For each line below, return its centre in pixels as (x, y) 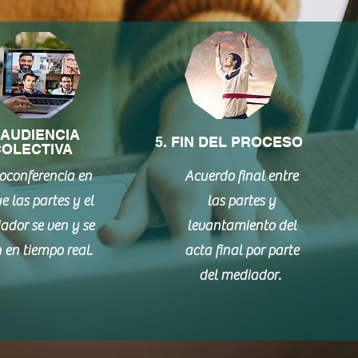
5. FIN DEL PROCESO (229, 142)
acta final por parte (241, 251)
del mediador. (242, 275)
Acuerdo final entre (242, 176)
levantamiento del (241, 226)
